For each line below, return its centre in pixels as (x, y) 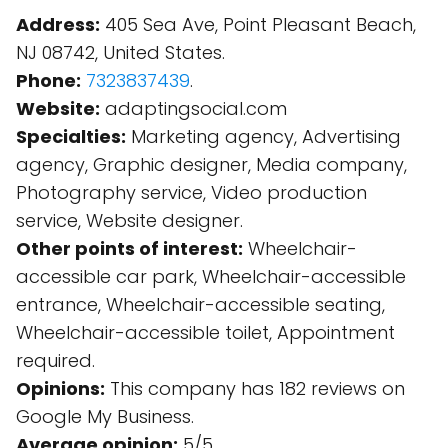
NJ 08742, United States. (120, 52)
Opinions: (60, 388)
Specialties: (71, 136)
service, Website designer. (129, 220)
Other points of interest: (129, 248)
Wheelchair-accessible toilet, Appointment (205, 332)
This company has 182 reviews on (255, 388)
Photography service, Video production (191, 192)
